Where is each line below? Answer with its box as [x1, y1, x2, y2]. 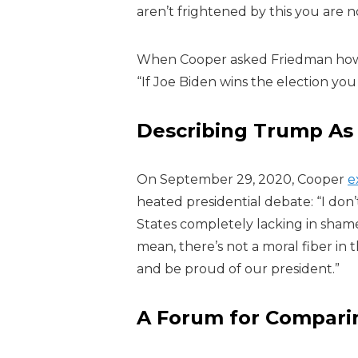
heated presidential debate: [137, 194, 316, 209]
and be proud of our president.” [137, 261, 340, 276]
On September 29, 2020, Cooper [137, 172, 348, 187]
